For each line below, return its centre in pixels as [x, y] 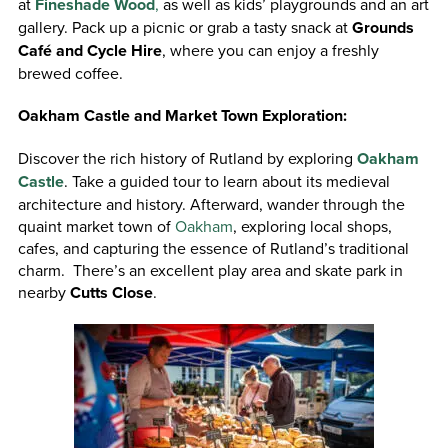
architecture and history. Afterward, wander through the [211, 203]
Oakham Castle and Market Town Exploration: [182, 115]
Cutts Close [111, 292]
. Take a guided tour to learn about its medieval [226, 180]
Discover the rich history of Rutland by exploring [187, 157]
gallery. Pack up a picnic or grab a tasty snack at [184, 26]
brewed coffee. [70, 72]
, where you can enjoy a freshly [270, 49]
